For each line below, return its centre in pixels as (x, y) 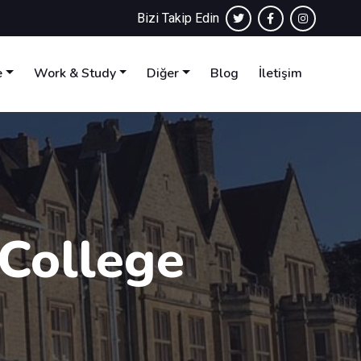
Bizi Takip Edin (181, 18)
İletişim (280, 73)
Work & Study (75, 73)
